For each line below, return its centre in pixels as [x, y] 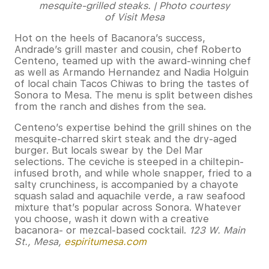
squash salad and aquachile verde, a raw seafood [130, 196]
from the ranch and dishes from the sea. [112, 106]
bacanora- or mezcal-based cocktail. [102, 230]
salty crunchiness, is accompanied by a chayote [126, 184]
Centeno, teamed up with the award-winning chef [133, 61]
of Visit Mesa [134, 17]
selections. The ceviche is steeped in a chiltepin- [129, 162]
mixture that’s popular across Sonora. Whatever [128, 207]
